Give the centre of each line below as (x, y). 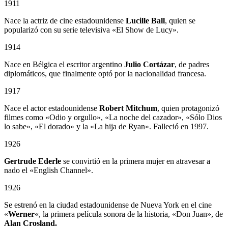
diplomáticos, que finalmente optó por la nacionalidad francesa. (105, 73)
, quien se (180, 20)
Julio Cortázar (149, 64)
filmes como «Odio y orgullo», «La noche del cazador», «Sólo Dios (113, 117)
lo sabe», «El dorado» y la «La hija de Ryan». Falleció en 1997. (106, 126)
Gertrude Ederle (34, 161)
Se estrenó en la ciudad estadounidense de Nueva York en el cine (108, 205)
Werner (21, 214)
